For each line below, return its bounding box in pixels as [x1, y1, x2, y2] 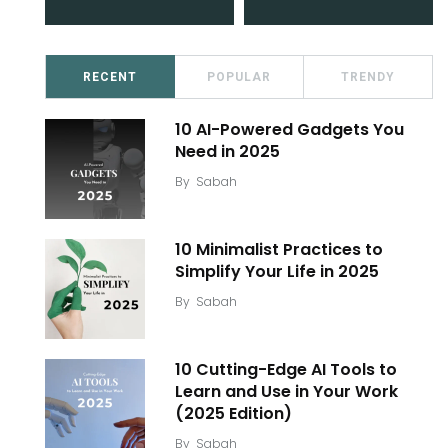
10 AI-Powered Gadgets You [175, 118, 404, 141]
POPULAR [207, 70, 271, 84]
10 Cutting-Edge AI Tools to [175, 358, 397, 381]
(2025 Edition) [175, 402, 292, 425]
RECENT [83, 70, 137, 84]
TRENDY [341, 70, 395, 84]
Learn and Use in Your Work [175, 380, 398, 403]
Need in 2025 [175, 140, 280, 163]
